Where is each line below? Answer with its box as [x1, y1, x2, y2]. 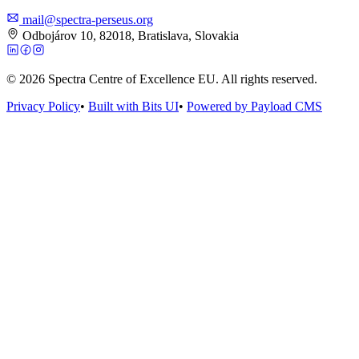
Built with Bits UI [88, 99, 179, 113]
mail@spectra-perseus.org [22, 12, 153, 26]
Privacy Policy [6, 99, 80, 113]
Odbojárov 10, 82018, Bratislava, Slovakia [22, 28, 239, 42]
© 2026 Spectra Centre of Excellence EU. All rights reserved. [6, 71, 317, 86]
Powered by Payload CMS [187, 99, 322, 113]
